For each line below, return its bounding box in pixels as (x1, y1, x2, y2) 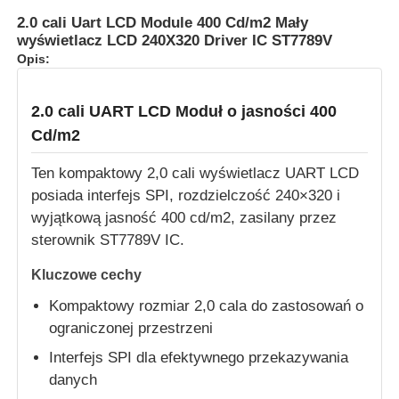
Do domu (31, 273, 92, 290)
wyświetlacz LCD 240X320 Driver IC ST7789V (17, 31, 333, 49)
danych (49, 370, 98, 388)
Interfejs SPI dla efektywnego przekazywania (49, 348, 349, 366)
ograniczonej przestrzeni (49, 319, 214, 337)
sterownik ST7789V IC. (31, 231, 185, 248)
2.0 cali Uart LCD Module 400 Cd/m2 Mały (17, 13, 309, 31)
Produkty (31, 329, 92, 346)
